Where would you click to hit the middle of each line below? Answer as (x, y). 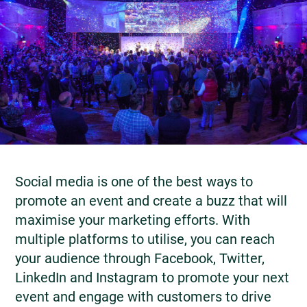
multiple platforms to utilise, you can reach (145, 239)
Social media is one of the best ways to (134, 181)
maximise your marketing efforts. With (133, 220)
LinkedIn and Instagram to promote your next (152, 277)
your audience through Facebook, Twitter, (140, 258)
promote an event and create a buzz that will (151, 200)
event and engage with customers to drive (143, 296)
